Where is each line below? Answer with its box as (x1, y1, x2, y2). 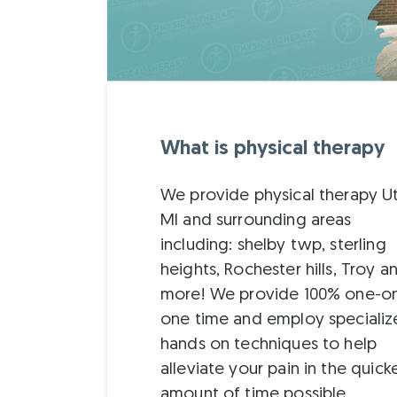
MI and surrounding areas (160, 213, 352, 230)
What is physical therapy (160, 138, 385, 160)
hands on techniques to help (160, 337, 378, 354)
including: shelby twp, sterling (160, 237, 386, 255)
